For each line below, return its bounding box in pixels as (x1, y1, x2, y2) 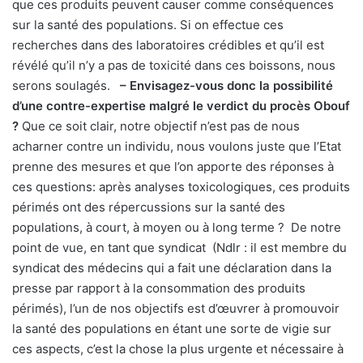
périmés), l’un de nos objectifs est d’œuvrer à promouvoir (12, 301, 340, 317)
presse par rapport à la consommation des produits (12, 280, 305, 297)
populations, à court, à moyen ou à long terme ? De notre (12, 220, 341, 236)
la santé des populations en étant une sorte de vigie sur (12, 321, 331, 337)
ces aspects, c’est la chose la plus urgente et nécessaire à (12, 341, 344, 357)
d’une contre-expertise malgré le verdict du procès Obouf (12, 98, 350, 114)
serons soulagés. (12, 78, 117, 94)
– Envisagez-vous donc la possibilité (117, 78, 333, 94)
